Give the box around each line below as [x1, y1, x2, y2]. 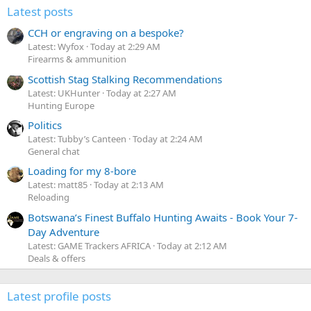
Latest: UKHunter [28, 86, 100, 99]
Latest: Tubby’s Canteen [28, 133, 126, 146]
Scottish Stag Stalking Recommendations [28, 72, 222, 86]
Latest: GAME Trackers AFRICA [28, 239, 151, 252]
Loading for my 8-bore [28, 164, 136, 178]
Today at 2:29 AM [90, 40, 160, 53]
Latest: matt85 [28, 178, 87, 192]
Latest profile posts [7, 287, 111, 304]
